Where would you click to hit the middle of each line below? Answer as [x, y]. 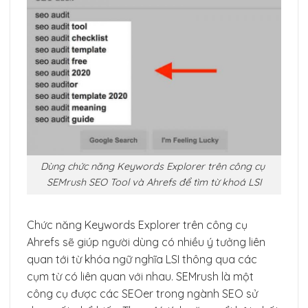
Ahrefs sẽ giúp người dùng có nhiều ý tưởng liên [146, 242]
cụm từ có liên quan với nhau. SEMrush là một [140, 277]
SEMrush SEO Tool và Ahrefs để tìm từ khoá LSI [154, 183]
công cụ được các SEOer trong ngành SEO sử [142, 294]
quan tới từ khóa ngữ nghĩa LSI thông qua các [142, 260]
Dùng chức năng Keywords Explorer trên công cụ [154, 167]
